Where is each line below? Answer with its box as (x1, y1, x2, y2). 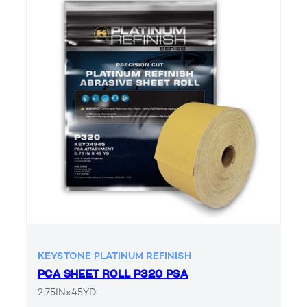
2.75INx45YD (38, 286, 97, 298)
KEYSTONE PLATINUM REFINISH (38, 249, 191, 262)
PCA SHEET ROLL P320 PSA (38, 267, 188, 280)
